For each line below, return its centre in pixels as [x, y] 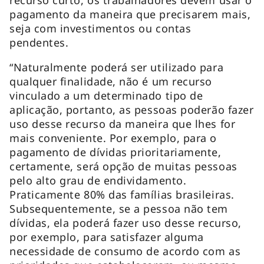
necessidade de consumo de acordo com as [125, 251]
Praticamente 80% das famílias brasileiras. [122, 194]
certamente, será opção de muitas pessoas [123, 166]
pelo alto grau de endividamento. [98, 180]
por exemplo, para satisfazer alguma [107, 237]
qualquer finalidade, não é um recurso [111, 81]
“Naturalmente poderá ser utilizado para [117, 67]
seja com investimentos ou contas [100, 28]
